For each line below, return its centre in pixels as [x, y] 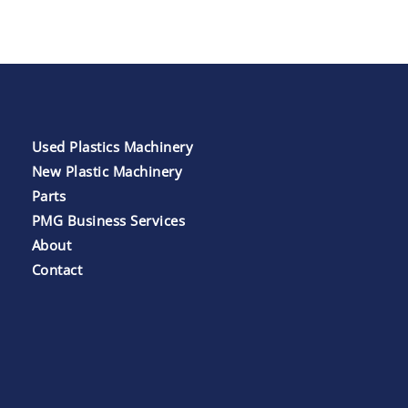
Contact [57, 269]
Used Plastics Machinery [112, 146]
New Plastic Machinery [107, 171]
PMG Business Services [108, 220]
